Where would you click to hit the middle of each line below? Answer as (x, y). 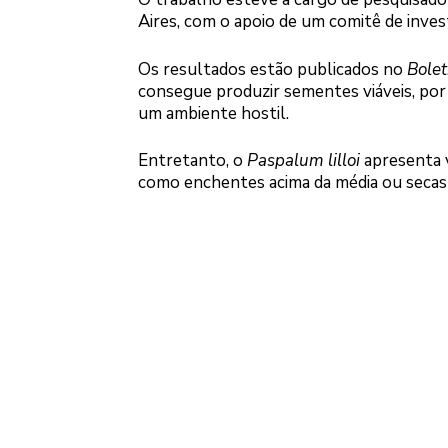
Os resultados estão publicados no (272, 69)
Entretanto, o (192, 161)
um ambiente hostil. (213, 113)
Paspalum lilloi (303, 161)
